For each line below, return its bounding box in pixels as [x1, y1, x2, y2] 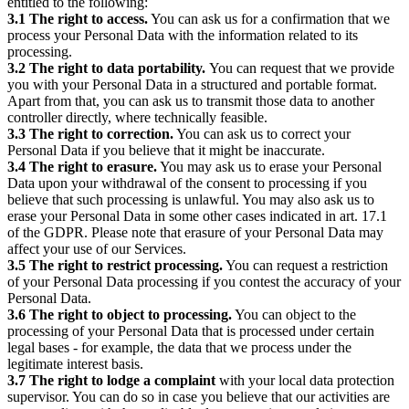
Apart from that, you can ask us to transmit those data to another [7, 92, 374, 109]
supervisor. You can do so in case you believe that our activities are [7, 388, 390, 404]
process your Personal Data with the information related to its [7, 26, 358, 43]
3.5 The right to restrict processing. [7, 257, 223, 273]
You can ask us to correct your [173, 125, 351, 142]
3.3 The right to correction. [7, 125, 173, 142]
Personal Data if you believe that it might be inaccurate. [7, 142, 325, 158]
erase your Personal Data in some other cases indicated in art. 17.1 [7, 207, 387, 224]
